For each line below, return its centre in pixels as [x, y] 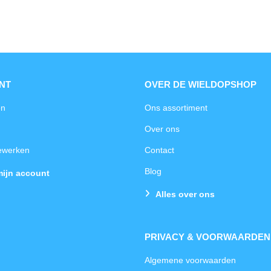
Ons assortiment [176, 107]
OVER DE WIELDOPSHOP [201, 85]
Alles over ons [185, 194]
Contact [159, 150]
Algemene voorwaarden [190, 260]
